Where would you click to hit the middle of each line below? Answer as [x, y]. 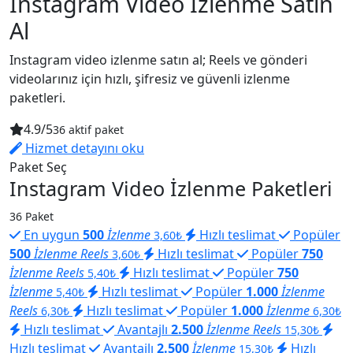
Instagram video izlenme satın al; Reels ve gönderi [158, 59]
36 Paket [32, 216]
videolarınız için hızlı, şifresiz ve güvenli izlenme [150, 78]
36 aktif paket [88, 129]
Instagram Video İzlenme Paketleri [171, 188]
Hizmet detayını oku [83, 148]
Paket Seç [38, 167]
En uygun [52, 234]
